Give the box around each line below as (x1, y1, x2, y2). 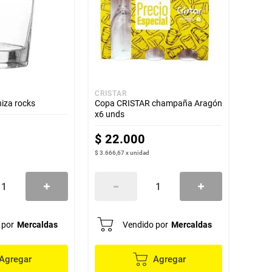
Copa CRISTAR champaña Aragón (94, 98, 222, 108)
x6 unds (94, 109, 124, 119)
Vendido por (122, 220, 168, 229)
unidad (129, 149, 149, 156)
